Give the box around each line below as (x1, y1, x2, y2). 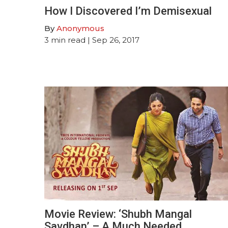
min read (51, 35, 85, 45)
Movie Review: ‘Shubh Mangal (44, 207, 192, 220)
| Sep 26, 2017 (85, 35, 139, 45)
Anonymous (56, 23, 104, 33)
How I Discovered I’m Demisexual (44, 4, 212, 17)
